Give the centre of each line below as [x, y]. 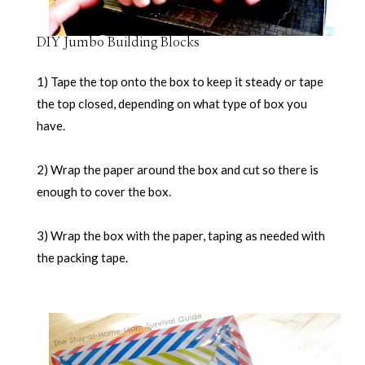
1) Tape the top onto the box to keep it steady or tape [180, 81]
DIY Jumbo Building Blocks [118, 42]
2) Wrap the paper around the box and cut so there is [177, 169]
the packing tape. [82, 257]
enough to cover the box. [103, 191]
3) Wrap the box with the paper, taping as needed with [180, 235]
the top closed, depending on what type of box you [172, 103]
